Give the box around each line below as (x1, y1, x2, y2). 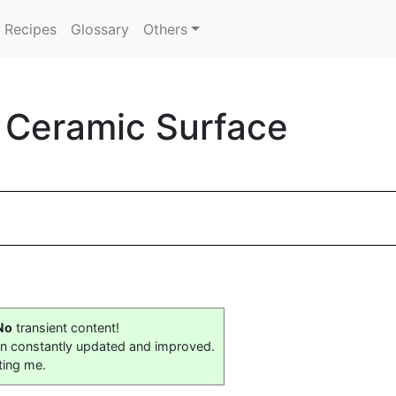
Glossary (71, 20, 130, 38)
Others (143, 20, 188, 38)
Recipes (4, 20, 57, 38)
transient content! (12, 320, 119, 335)
